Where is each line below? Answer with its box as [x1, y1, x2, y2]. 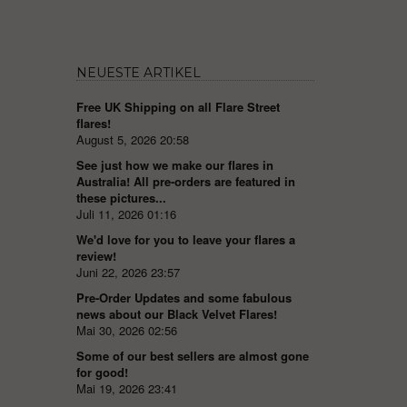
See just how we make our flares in [75, 156, 273, 174]
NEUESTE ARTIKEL [75, 65, 201, 81]
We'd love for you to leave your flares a [75, 231, 295, 248]
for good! [75, 363, 128, 381]
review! [75, 247, 116, 264]
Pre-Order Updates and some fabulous [75, 289, 292, 306]
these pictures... [75, 189, 166, 206]
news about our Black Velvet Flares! [75, 305, 277, 323]
